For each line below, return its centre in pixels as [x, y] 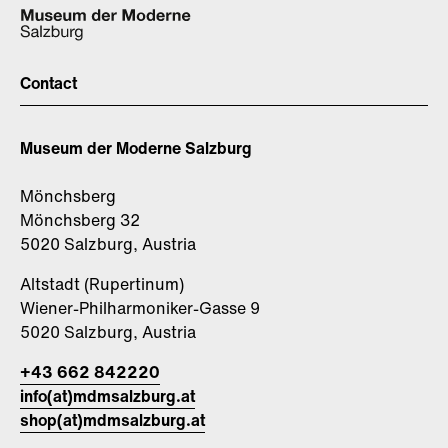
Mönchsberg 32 [80, 220]
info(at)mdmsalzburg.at [107, 396]
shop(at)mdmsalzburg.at [112, 420]
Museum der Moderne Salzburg [136, 148]
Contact [48, 83]
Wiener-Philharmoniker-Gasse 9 [140, 308]
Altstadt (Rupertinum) [102, 284]
